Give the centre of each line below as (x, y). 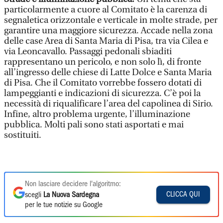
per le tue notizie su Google (64, 205)
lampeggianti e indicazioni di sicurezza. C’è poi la (102, 93)
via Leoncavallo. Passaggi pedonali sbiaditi (88, 52)
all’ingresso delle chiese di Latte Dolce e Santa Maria (108, 72)
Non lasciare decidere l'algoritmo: (73, 184)
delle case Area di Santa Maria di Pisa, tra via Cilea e (106, 41)
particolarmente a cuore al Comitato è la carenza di (106, 10)
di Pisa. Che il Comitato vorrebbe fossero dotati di (103, 83)
